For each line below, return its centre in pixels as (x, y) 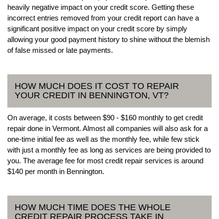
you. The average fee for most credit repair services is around (105, 160)
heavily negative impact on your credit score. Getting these (101, 7)
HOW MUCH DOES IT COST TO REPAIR (97, 86)
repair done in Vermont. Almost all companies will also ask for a (108, 128)
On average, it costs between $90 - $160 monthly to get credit (105, 117)
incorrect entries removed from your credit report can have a (103, 18)
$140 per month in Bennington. (56, 171)
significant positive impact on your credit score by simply (97, 28)
